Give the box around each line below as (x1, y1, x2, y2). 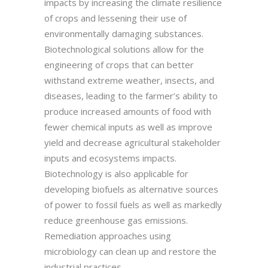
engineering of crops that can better (44, 58, 194, 71)
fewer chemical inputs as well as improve (44, 120, 212, 133)
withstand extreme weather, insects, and (44, 74, 214, 86)
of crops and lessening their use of (44, 11, 187, 24)
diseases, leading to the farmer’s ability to (44, 89, 218, 102)
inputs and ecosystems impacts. (44, 151, 176, 164)
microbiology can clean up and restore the (44, 245, 217, 257)
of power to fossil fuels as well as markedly (44, 198, 222, 211)
